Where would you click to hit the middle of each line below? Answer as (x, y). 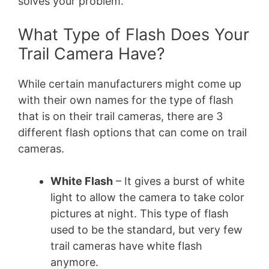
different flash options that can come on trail (132, 132)
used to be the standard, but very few (147, 229)
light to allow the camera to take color (147, 197)
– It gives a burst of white (179, 181)
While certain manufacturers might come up (130, 83)
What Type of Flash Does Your (134, 34)
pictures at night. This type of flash (140, 213)
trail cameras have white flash (126, 246)
